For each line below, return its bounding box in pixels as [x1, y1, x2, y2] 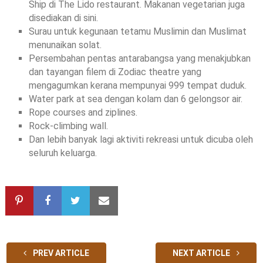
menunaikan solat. [28, 39, 102, 50]
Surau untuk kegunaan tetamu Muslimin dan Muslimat [28, 25, 247, 37]
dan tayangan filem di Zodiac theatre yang [28, 66, 201, 77]
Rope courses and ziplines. [28, 106, 137, 118]
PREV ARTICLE [31, 248, 89, 258]
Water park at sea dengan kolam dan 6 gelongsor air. [28, 93, 242, 104]
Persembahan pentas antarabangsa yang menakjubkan [28, 52, 251, 64]
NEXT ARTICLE [173, 248, 232, 258]
